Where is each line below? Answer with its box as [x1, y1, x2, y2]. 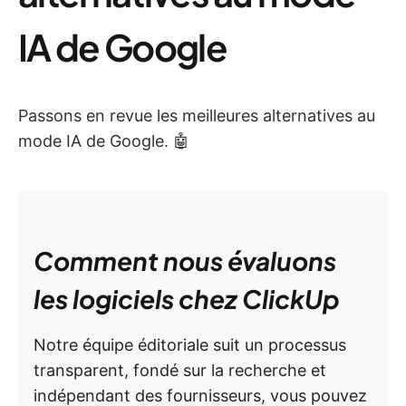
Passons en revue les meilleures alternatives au [18, 106, 375, 125]
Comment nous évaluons [34, 245, 336, 276]
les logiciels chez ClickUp [34, 283, 340, 314]
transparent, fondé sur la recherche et [34, 361, 326, 380]
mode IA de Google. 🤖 [18, 131, 189, 150]
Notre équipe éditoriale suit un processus [34, 335, 346, 354]
